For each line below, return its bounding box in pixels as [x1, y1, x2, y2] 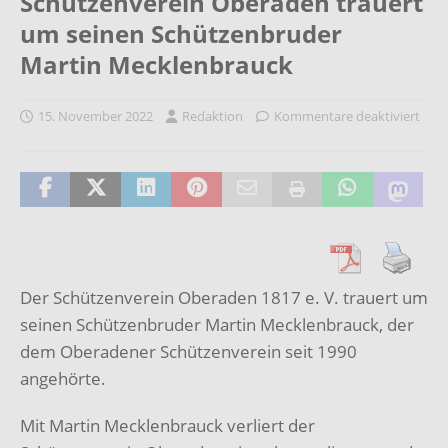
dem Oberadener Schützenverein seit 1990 [20, 339, 357, 363]
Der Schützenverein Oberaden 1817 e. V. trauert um [20, 285, 428, 309]
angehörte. [20, 366, 106, 390]
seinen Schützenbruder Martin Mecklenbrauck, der [20, 312, 414, 336]
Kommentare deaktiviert [274, 106, 420, 125]
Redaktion [182, 106, 243, 125]
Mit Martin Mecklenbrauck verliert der [20, 413, 315, 437]
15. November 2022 [38, 106, 153, 125]
